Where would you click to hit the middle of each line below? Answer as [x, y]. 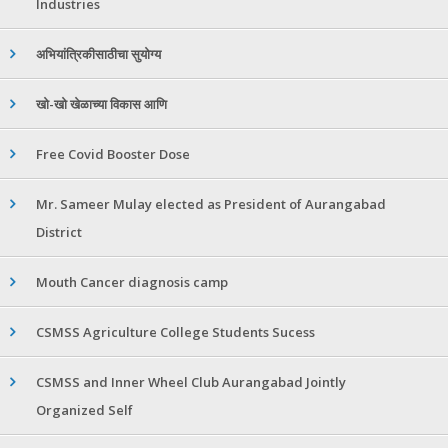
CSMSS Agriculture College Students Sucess [175, 332]
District [59, 232]
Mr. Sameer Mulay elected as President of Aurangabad [211, 204]
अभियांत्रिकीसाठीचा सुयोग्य [98, 54]
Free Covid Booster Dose [113, 154]
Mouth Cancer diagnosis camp [132, 282]
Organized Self [84, 410]
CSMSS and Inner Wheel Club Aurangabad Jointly [191, 382]
